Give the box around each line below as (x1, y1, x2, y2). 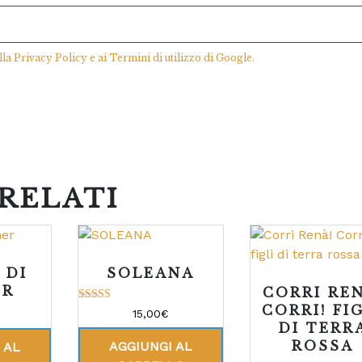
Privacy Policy (14, 52, 87, 65)
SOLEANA (106, 265, 195, 282)
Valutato (78, 305, 116, 317)
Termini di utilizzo (109, 52, 201, 65)
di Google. (201, 52, 255, 65)
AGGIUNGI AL (108, 338, 192, 354)
